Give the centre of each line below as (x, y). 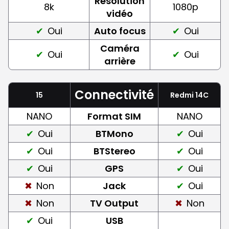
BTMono (114, 133)
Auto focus (120, 31)
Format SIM (114, 116)
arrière (120, 61)
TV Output (114, 203)
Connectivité (114, 95)
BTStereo (114, 151)
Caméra (120, 48)
